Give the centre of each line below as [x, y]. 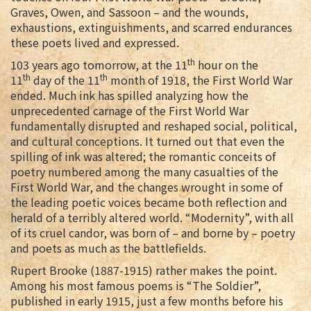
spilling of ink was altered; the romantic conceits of [143, 156]
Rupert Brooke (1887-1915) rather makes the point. [144, 270]
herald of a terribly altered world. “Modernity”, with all [152, 217]
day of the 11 [65, 80]
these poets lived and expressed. [96, 42]
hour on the [227, 65]
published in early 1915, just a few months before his [147, 301]
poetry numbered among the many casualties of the [144, 171]
